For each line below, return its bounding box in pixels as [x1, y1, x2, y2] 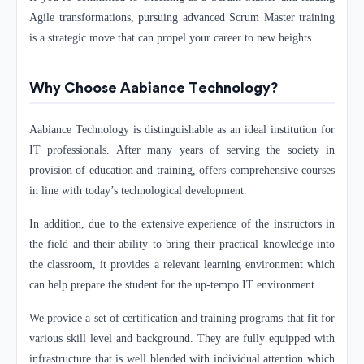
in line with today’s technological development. [29, 184, 250, 197]
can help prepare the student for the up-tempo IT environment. [29, 278, 321, 291]
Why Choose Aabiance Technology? [29, 79, 278, 97]
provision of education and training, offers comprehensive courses [29, 163, 335, 176]
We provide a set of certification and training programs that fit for [29, 311, 335, 324]
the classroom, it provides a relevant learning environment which [29, 258, 335, 271]
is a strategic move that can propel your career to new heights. [29, 32, 314, 45]
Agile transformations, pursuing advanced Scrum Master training [29, 11, 335, 24]
